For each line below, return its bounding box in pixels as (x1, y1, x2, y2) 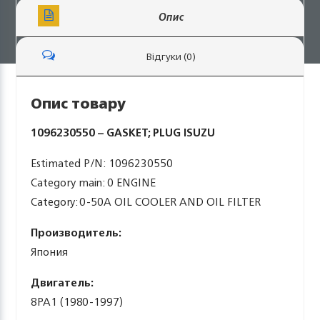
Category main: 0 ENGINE (31, 173, 156, 192)
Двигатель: (31, 273, 94, 292)
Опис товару (31, 91, 126, 116)
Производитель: (31, 223, 122, 242)
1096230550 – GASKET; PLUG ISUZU (31, 123, 216, 142)
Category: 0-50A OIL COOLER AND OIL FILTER (31, 192, 261, 211)
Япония (31, 242, 69, 261)
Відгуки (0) (146, 47, 196, 65)
